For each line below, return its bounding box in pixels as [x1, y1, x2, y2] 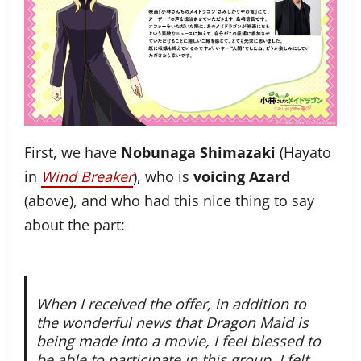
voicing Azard [193, 167, 290, 187]
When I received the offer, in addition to [35, 294, 306, 313]
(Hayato [276, 143, 331, 163]
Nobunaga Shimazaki [121, 143, 276, 163]
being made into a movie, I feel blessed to [35, 331, 321, 351]
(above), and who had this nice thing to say [24, 191, 314, 211]
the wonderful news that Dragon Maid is [35, 313, 309, 332]
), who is [133, 167, 193, 187]
